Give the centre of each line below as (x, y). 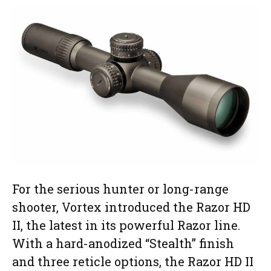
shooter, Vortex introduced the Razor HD (131, 207)
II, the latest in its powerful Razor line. (126, 225)
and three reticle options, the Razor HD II (133, 262)
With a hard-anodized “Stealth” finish (123, 243)
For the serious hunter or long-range (120, 189)
